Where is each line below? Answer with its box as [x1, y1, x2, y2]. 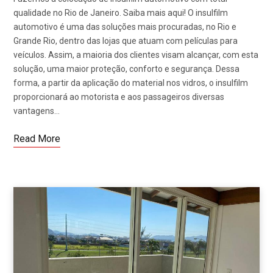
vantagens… [13, 105, 60, 116]
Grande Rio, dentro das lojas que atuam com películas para [13, 35, 238, 46]
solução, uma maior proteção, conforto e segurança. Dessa [13, 63, 239, 74]
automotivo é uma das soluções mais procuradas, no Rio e [13, 21, 236, 32]
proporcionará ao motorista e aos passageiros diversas [13, 91, 224, 102]
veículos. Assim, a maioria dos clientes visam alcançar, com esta [13, 49, 258, 60]
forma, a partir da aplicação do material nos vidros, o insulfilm [13, 77, 248, 88]
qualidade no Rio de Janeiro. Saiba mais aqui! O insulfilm [13, 7, 228, 18]
